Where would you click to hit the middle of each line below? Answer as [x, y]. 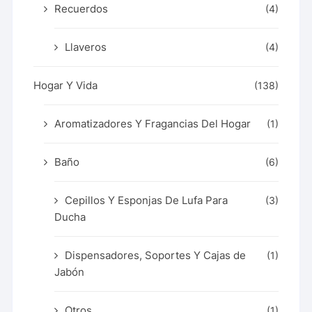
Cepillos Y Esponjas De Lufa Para [147, 200]
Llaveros [86, 47]
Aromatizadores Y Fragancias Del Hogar [153, 123]
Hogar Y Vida [66, 85]
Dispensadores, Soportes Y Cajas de [156, 255]
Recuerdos [81, 8]
